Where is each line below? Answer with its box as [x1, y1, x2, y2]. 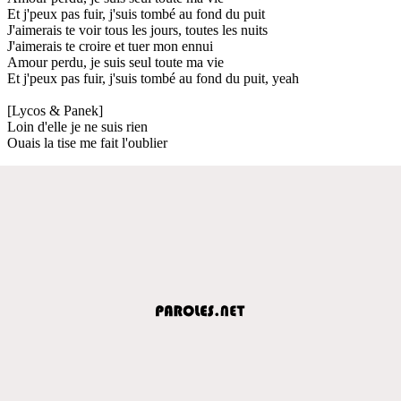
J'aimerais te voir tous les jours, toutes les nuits [7, 21, 268, 38]
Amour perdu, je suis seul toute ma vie [7, 54, 224, 70]
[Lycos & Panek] [7, 102, 103, 118]
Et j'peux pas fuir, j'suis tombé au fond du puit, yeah [7, 70, 299, 86]
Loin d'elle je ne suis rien [7, 118, 148, 134]
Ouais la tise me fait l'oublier [7, 134, 167, 150]
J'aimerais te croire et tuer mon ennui [7, 38, 213, 54]
